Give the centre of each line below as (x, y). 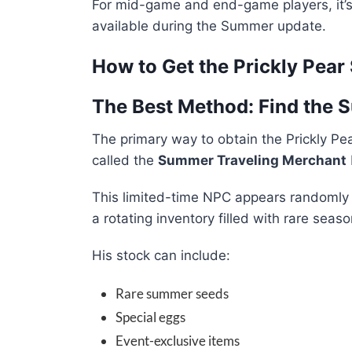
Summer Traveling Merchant (252, 161)
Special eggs (150, 317)
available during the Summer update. (209, 26)
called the (125, 161)
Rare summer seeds (172, 294)
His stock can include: (161, 256)
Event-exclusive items (178, 341)
